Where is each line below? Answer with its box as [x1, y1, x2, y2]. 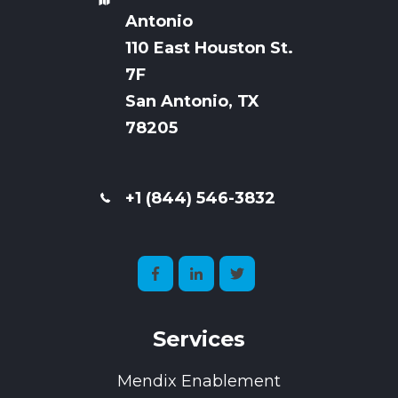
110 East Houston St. [125, 37, 293, 58]
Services [153, 326, 245, 353]
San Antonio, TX [125, 91, 259, 111]
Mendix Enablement [117, 371, 281, 392]
